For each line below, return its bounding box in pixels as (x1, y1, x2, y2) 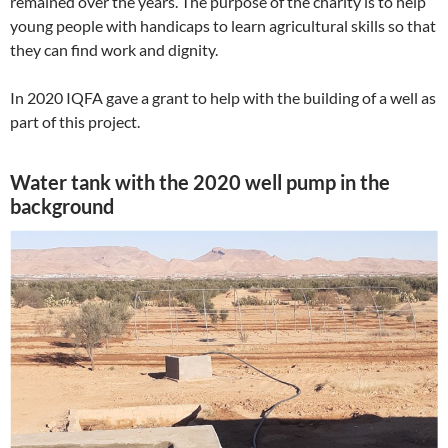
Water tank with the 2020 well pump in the (10, 170, 390, 195)
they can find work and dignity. (10, 40, 218, 60)
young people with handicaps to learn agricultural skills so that (10, 16, 436, 36)
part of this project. (10, 112, 140, 132)
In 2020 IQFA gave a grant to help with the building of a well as (10, 88, 436, 108)
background (10, 194, 114, 219)
